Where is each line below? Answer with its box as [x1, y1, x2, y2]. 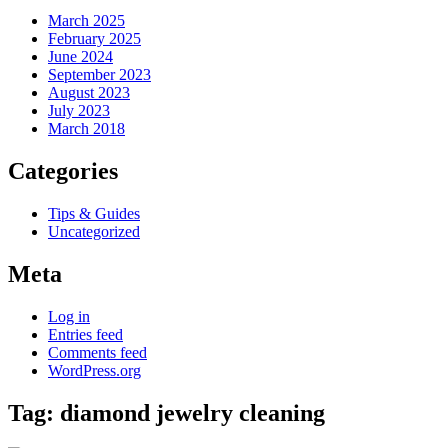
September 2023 [48, 66, 151, 84]
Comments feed [48, 344, 147, 362]
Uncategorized [48, 223, 140, 241]
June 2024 [48, 48, 113, 66]
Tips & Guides [48, 205, 140, 223]
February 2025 [48, 30, 141, 48]
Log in [48, 308, 90, 326]
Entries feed [48, 326, 123, 344]
